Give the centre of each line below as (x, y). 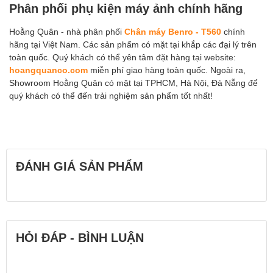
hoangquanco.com (48, 69)
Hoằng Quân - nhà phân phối (67, 31)
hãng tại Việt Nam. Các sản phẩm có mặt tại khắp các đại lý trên (133, 44)
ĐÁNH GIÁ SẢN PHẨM (80, 165)
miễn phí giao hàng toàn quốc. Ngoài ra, (167, 69)
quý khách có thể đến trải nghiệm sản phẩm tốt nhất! (111, 95)
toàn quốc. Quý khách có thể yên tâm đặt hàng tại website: (122, 57)
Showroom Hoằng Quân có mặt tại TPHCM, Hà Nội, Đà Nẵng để (133, 82)
